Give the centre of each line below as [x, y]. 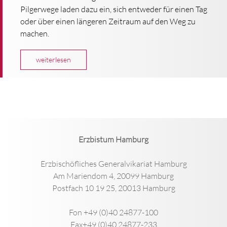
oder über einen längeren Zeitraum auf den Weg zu [108, 21]
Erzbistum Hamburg [113, 139]
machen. [35, 33]
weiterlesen [53, 59]
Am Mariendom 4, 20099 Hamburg [113, 176]
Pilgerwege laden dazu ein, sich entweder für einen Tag [114, 9]
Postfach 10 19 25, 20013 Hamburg [113, 188]
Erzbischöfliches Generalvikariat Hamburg [113, 163]
